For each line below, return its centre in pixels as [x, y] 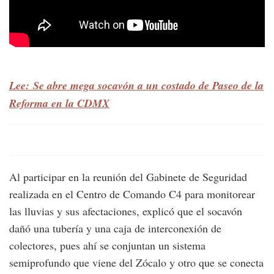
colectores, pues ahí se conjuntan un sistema [107, 246]
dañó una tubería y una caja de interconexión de [115, 228]
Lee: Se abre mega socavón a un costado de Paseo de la [136, 86]
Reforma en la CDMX [59, 103]
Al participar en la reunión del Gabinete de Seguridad [128, 177]
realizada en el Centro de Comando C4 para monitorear [132, 194]
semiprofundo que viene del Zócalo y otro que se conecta [136, 263]
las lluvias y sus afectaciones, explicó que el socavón [126, 211]
